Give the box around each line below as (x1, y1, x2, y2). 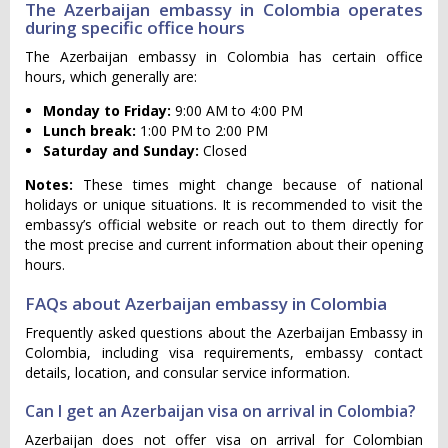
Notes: (25, 175, 73, 194)
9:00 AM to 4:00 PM (171, 101, 303, 120)
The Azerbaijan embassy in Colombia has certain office (25, 47, 423, 66)
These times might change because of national (73, 175, 423, 194)
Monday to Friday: (43, 101, 171, 120)
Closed (199, 141, 247, 160)
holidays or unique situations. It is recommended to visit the (25, 195, 423, 214)
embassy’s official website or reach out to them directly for (25, 215, 423, 234)
